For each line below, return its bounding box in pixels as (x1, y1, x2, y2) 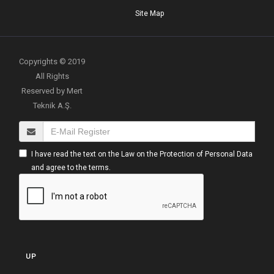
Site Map (135, 9, 164, 18)
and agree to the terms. (31, 163, 111, 172)
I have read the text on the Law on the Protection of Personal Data (31, 150, 253, 158)
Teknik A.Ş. (32, 101, 72, 110)
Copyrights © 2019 (19, 57, 86, 66)
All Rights (35, 72, 69, 81)
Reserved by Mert (21, 86, 83, 95)
